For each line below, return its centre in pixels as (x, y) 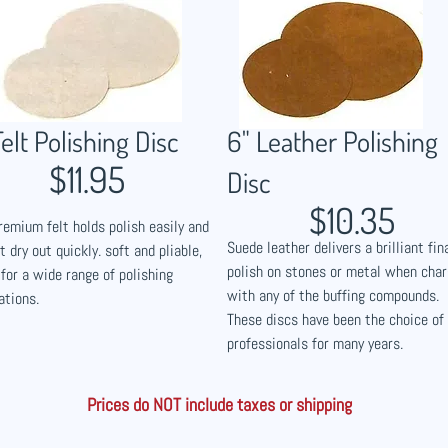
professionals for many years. (315, 343)
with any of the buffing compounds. (333, 295)
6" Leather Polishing (332, 141)
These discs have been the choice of (335, 319)
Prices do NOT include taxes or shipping (219, 404)
